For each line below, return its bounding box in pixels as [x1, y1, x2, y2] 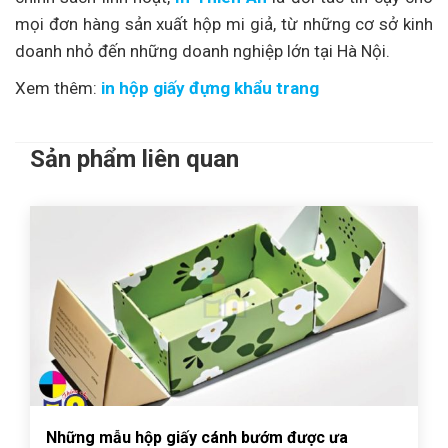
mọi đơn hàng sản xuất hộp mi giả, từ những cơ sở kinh [15, 13, 433, 34]
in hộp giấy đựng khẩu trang [97, 77, 319, 98]
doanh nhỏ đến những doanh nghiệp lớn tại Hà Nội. [15, 40, 390, 61]
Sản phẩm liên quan [30, 144, 239, 173]
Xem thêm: [15, 77, 97, 98]
